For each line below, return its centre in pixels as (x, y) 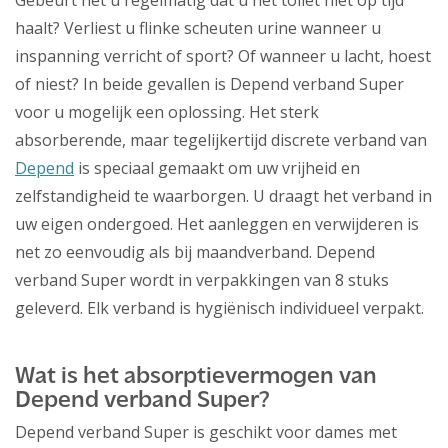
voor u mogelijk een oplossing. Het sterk (167, 112)
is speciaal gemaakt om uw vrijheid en (217, 168)
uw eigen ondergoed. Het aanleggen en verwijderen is (217, 224)
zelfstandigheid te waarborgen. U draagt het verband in (223, 196)
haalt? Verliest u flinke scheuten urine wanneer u (198, 28)
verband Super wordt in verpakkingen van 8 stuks (202, 280)
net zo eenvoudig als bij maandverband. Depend (195, 252)
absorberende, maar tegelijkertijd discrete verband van (221, 140)
